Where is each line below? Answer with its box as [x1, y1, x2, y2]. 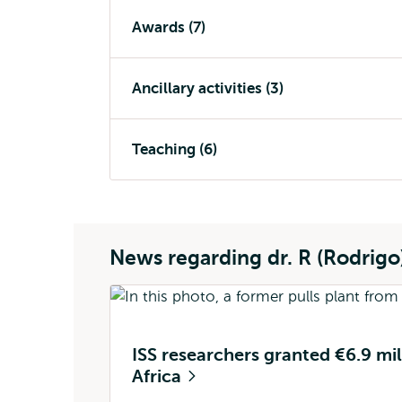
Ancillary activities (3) [132, 80, 284, 97]
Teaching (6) [132, 141, 217, 158]
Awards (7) [132, 19, 205, 36]
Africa [132, 366, 186, 387]
